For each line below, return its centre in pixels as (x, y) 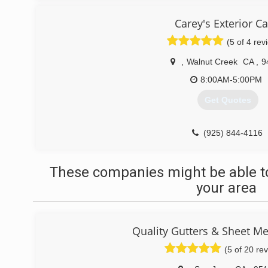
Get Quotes (228, 100)
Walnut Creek (212, 62)
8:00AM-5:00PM (231, 80)
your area (226, 188)
